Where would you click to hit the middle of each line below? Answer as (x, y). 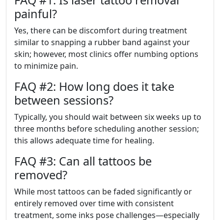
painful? (36, 14)
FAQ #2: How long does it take (94, 87)
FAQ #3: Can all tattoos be (83, 161)
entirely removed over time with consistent (94, 204)
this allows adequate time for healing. (84, 141)
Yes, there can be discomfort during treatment (101, 31)
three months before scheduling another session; (107, 129)
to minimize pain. (46, 66)
